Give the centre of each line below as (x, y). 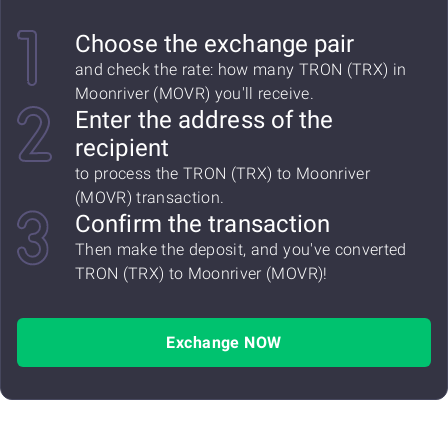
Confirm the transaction (203, 224)
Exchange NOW (224, 342)
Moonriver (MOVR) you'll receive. (194, 93)
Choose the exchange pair (215, 44)
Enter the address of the (204, 120)
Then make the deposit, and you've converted (241, 249)
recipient (122, 148)
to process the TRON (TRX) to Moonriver (222, 173)
